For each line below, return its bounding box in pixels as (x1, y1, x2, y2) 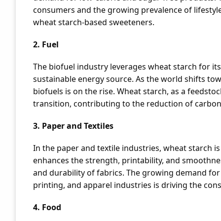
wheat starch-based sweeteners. (33, 17, 154, 28)
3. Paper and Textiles (33, 120, 113, 131)
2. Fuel (33, 39, 59, 50)
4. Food (33, 202, 61, 213)
